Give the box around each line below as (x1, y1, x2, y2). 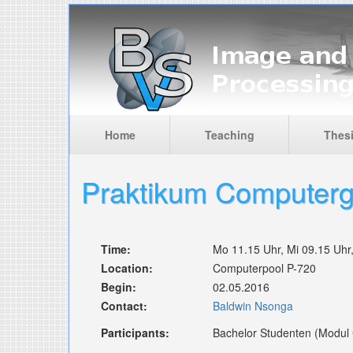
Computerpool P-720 (213, 260, 316, 276)
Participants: (101, 325, 169, 340)
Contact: (101, 298, 147, 314)
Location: (101, 260, 153, 276)
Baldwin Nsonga (213, 298, 293, 314)
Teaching (204, 127, 255, 143)
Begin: (101, 279, 136, 295)
